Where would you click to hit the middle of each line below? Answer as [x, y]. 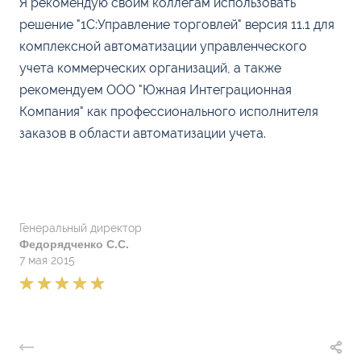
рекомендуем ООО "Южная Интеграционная [156, 90]
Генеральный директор [81, 228]
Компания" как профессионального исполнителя [169, 112]
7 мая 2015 [47, 260]
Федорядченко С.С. [74, 244]
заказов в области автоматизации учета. [143, 133]
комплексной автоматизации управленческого [163, 46]
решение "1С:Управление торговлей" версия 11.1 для [177, 25]
